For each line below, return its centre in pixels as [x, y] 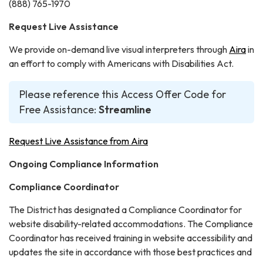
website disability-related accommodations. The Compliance [131, 223]
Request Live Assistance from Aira [78, 141]
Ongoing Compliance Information [84, 163]
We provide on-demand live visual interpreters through [119, 49]
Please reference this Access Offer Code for [123, 94]
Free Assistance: [59, 109]
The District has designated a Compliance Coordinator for [125, 209]
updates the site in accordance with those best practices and [130, 252]
